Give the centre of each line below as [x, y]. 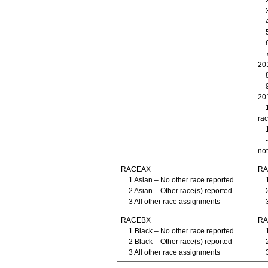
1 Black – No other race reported [181, 231]
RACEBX [135, 220]
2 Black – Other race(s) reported [180, 241]
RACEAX [135, 169]
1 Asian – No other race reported [181, 180]
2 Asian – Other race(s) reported [180, 191]
